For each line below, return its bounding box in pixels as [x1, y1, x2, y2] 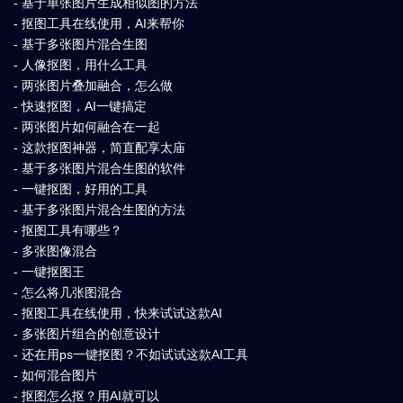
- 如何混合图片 [13, 367, 97, 382]
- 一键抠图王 [13, 264, 85, 279]
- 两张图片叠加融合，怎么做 [13, 77, 173, 93]
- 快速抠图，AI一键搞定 [13, 98, 147, 113]
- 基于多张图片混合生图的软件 [13, 160, 185, 175]
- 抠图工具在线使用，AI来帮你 [13, 15, 184, 31]
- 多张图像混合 [13, 243, 97, 258]
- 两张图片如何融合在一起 [13, 119, 160, 134]
